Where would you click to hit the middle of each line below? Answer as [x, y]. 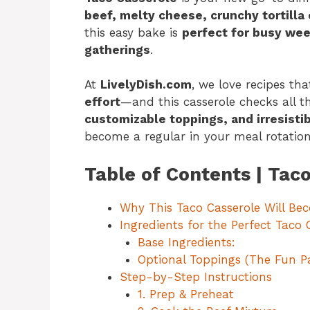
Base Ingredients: [186, 242]
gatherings [117, 49]
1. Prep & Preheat [185, 294]
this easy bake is [133, 32]
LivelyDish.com [146, 85]
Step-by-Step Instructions [196, 276]
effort [102, 102]
